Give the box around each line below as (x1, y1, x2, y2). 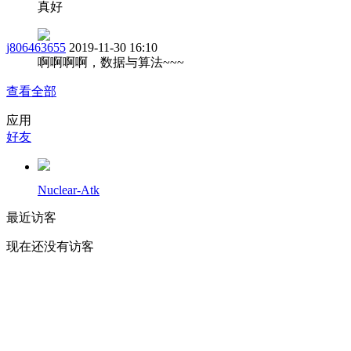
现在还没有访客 (6, 239, 94, 253)
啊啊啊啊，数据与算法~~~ (38, 55, 184, 69)
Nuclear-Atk (38, 183, 100, 197)
